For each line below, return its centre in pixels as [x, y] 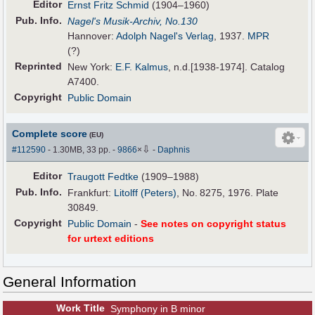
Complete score [50, 134]
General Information [70, 282]
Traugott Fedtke [103, 177]
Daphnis [174, 150]
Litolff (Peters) [146, 193]
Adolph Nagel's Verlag [165, 36]
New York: [92, 67]
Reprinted [39, 66]
